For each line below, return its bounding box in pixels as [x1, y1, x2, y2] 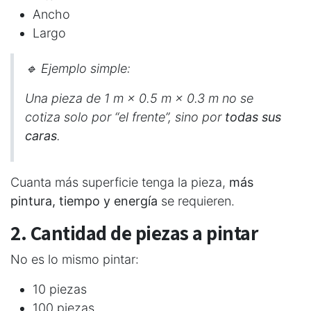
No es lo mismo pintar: [10, 251, 139, 267]
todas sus [225, 109, 281, 124]
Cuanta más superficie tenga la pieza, [10, 174, 229, 190]
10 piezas [33, 281, 87, 296]
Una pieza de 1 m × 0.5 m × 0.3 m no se [25, 90, 253, 106]
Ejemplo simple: [41, 60, 131, 76]
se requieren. [158, 193, 235, 208]
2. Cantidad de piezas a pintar [10, 219, 258, 246]
